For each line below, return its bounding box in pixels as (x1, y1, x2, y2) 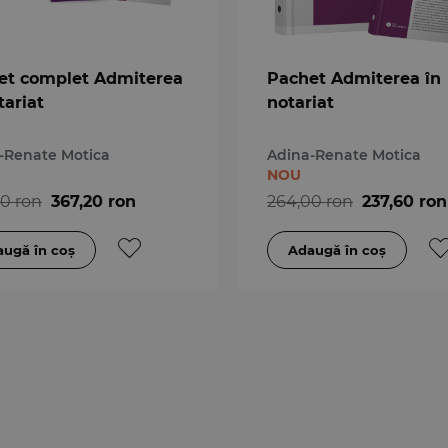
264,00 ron (266, 191, 353, 211)
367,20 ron (50, 191, 136, 211)
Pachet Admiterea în (266, 68, 441, 88)
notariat (266, 92, 334, 112)
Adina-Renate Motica (266, 145, 421, 164)
